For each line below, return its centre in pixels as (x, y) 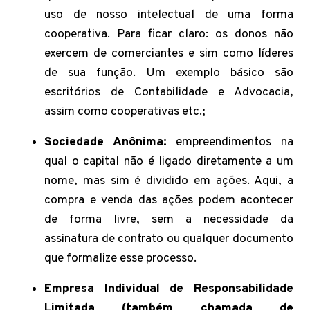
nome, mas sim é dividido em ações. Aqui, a (169, 181)
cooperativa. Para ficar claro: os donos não (169, 34)
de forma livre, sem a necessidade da (169, 220)
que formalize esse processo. (120, 258)
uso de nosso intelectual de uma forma (169, 15)
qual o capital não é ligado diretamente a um (169, 162)
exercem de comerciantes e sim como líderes (169, 54)
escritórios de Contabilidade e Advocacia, (169, 92)
